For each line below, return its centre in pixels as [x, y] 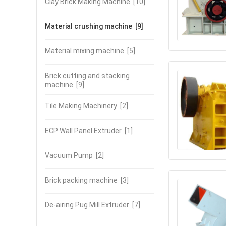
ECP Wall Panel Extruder [83, 131]
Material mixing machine [84, 51]
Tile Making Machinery [81, 106]
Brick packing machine [81, 180]
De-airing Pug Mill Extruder [87, 205]
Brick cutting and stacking [87, 76]
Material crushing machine [89, 26]
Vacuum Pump [69, 155]
